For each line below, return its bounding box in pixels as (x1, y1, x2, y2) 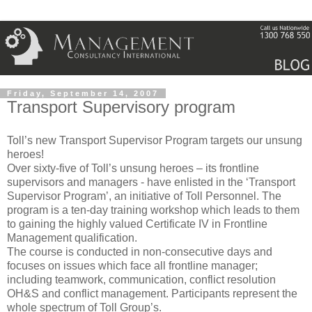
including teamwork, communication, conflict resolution (7, 274, 276, 286)
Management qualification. (7, 232, 137, 244)
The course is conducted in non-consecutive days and (7, 246, 272, 258)
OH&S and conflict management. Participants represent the (7, 288, 297, 300)
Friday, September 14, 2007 (7, 89, 159, 98)
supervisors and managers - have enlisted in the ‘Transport (7, 176, 295, 189)
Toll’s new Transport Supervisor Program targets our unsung (7, 134, 302, 147)
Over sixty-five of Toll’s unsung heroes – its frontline (7, 162, 259, 175)
